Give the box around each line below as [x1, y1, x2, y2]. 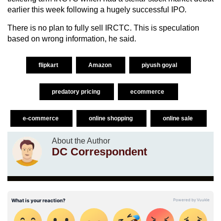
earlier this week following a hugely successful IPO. [7, 5, 186, 14]
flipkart [38, 61, 60, 69]
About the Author [52, 136, 110, 145]
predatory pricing [51, 88, 102, 95]
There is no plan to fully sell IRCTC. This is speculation [7, 23, 199, 32]
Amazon [88, 61, 113, 69]
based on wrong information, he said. [7, 34, 136, 43]
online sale [163, 114, 194, 122]
